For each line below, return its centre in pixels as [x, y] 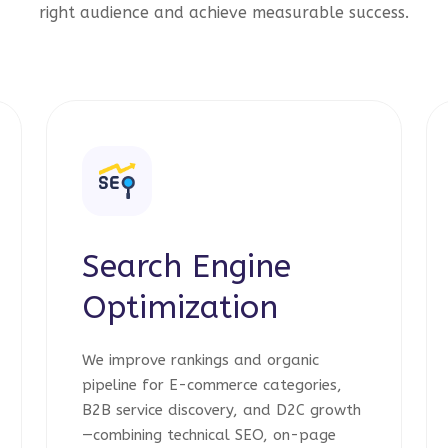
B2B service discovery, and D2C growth [221, 410]
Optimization [180, 307]
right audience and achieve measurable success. [224, 12]
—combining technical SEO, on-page [209, 435]
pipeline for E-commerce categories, [212, 385]
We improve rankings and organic [200, 360]
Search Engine [186, 266]
